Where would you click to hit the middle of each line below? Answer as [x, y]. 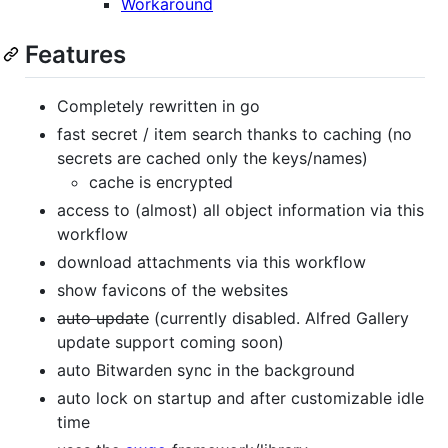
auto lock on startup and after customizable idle [240, 398]
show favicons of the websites [172, 290]
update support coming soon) [170, 342]
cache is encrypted [161, 182]
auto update [103, 318]
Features [75, 55]
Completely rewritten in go [158, 106]
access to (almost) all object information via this [240, 210]
